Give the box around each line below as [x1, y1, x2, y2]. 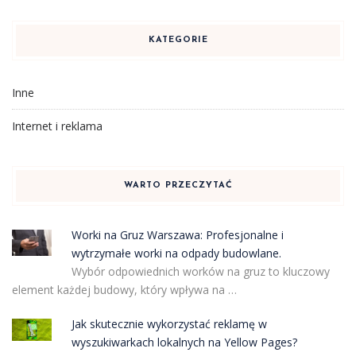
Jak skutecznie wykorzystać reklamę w [71, 315, 267, 331]
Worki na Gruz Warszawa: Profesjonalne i [71, 226, 284, 242]
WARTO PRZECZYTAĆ [123, 180, 233, 190]
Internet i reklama [12, 118, 103, 133]
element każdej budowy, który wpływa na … [12, 281, 237, 297]
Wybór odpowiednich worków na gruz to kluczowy [71, 263, 330, 279]
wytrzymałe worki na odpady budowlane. [71, 245, 281, 261]
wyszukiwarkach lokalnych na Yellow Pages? [71, 334, 297, 350]
